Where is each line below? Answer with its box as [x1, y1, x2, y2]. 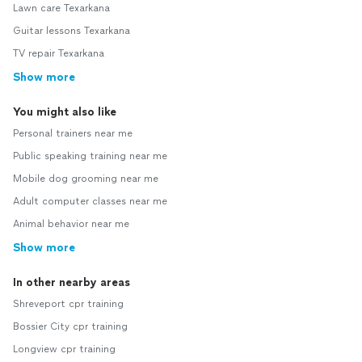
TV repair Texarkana [13, 48, 104, 60]
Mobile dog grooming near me [13, 173, 158, 185]
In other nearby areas [13, 276, 130, 290]
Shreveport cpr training [13, 298, 124, 310]
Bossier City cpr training [13, 321, 128, 333]
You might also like [13, 105, 116, 120]
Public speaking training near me [13, 150, 167, 162]
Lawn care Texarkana [13, 2, 110, 15]
